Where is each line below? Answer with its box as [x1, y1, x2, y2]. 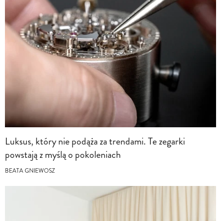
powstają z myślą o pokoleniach [5, 147, 121, 162]
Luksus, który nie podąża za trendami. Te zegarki [5, 134, 185, 148]
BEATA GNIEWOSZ [5, 166, 55, 175]
